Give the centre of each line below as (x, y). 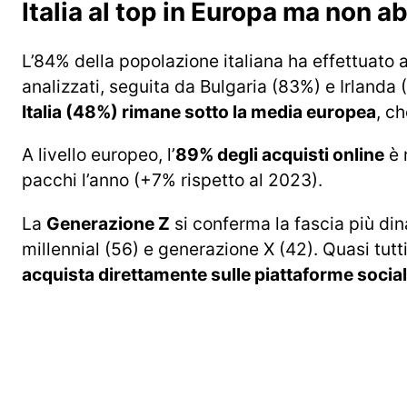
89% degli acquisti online (280, 155)
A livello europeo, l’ (99, 155)
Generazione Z (108, 223)
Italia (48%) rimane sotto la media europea (199, 112)
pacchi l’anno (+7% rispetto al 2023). (172, 180)
